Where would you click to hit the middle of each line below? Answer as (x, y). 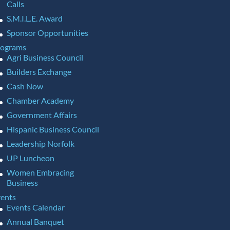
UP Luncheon (30, 158)
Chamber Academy (40, 100)
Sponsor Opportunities (47, 33)
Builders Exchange (39, 72)
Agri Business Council (45, 57)
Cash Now (25, 86)
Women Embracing (40, 172)
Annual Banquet (35, 222)
